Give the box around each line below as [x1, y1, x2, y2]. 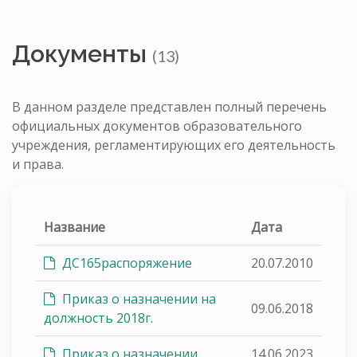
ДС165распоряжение [59, 253, 192, 272]
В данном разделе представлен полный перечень [12, 97, 327, 116]
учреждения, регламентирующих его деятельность [12, 135, 335, 154]
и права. [12, 155, 64, 173]
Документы [12, 39, 152, 68]
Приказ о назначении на [59, 289, 216, 308]
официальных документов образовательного [12, 116, 302, 135]
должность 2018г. [44, 308, 153, 327]
